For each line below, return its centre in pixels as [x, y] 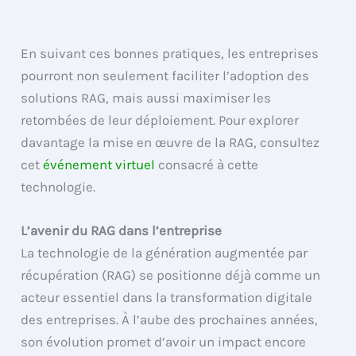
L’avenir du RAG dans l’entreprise [122, 230]
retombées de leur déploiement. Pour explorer [160, 120]
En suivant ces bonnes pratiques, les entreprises [170, 53]
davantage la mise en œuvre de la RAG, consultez [170, 142]
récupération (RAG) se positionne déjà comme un [171, 275]
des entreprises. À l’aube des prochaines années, [170, 319]
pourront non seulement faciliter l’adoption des [165, 75]
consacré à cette [207, 164]
